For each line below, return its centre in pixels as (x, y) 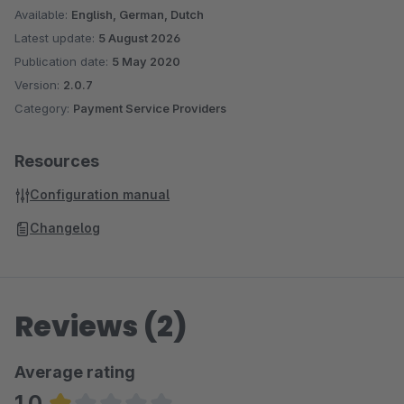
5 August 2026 (139, 38)
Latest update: (56, 38)
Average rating (75, 372)
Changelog (65, 228)
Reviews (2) (101, 326)
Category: (44, 108)
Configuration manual (100, 194)
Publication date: (63, 61)
